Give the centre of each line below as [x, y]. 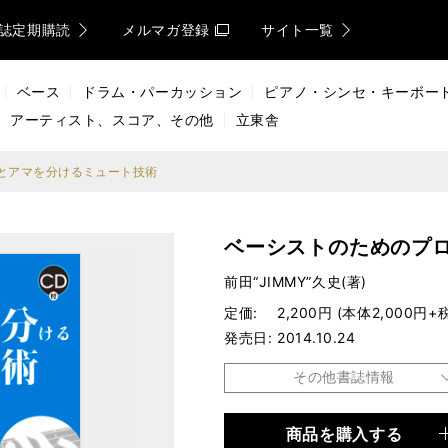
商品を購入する [344, 434]
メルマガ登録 [166, 29]
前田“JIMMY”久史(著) [295, 281]
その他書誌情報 [344, 376]
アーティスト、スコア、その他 [112, 119]
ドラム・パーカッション [162, 91]
